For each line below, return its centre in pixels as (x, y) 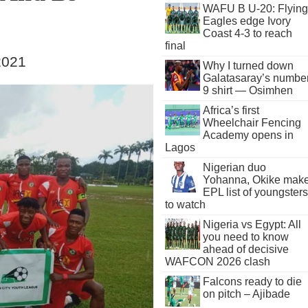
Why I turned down (248, 66)
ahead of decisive (245, 249)
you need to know (245, 237)
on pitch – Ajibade (246, 294)
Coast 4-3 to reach (247, 33)
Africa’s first (231, 110)
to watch (186, 205)
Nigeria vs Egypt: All (252, 224)
